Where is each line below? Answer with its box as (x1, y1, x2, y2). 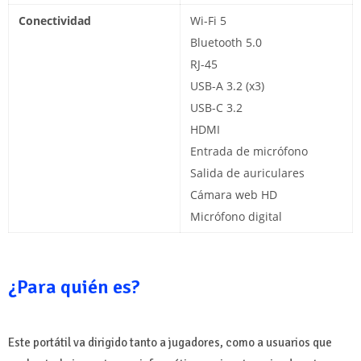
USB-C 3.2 (190, 100, 243, 116)
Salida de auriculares (190, 165, 305, 181)
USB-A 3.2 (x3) (190, 78, 264, 94)
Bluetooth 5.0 (190, 35, 262, 51)
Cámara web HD (190, 187, 277, 203)
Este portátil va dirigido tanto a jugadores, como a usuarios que (8, 335, 332, 351)
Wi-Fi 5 (190, 13, 226, 29)
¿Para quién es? (8, 275, 140, 300)
